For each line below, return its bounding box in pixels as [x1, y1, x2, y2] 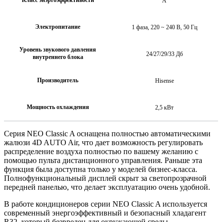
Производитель [37, 76, 78, 84]
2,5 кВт [155, 104, 173, 111]
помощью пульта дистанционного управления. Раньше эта [4, 156, 202, 165]
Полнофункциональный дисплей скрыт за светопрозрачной [4, 173, 207, 182]
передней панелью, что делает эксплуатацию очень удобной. [4, 182, 210, 191]
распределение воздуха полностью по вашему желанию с [4, 147, 198, 156]
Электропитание [35, 23, 80, 30]
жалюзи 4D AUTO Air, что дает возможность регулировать [4, 138, 203, 147]
